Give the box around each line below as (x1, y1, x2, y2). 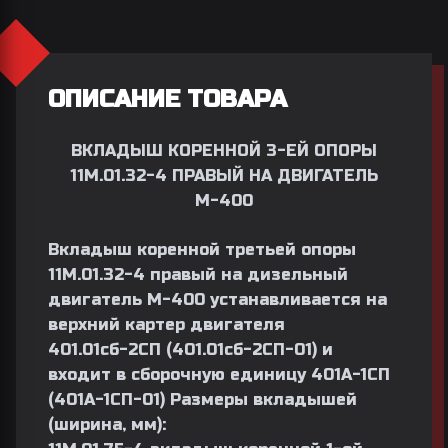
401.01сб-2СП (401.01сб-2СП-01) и (48, 340, 333, 359)
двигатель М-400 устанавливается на (48, 290, 387, 309)
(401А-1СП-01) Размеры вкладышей (48, 390, 357, 409)
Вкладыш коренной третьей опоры (48, 240, 356, 259)
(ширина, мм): (48, 415, 166, 434)
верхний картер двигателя (48, 315, 285, 334)
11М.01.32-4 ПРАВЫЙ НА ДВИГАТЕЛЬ (70, 166, 378, 185)
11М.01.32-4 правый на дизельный (48, 265, 348, 284)
